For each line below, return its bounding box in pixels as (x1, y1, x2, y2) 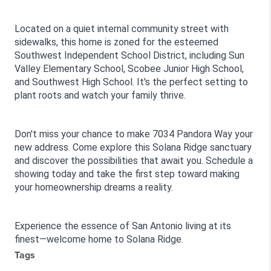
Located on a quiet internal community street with (15, 23, 229, 34)
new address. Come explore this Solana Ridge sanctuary (15, 142, 252, 153)
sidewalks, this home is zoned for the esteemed (15, 36, 218, 48)
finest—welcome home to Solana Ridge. (15, 233, 183, 245)
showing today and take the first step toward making (15, 168, 240, 180)
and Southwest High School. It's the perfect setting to (15, 76, 248, 88)
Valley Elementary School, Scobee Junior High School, (15, 63, 244, 74)
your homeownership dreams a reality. (15, 181, 173, 193)
